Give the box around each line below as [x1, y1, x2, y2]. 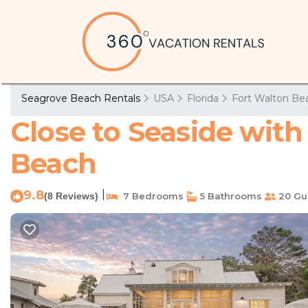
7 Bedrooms [118, 190, 184, 201]
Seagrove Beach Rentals [21, 92, 143, 104]
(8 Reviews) [44, 190, 98, 201]
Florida [187, 92, 219, 104]
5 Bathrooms [197, 190, 262, 201]
